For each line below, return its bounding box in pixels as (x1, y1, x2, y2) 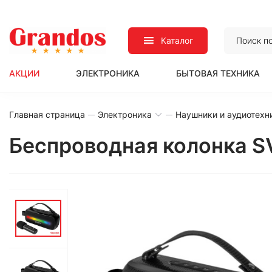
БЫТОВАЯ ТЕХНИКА (176, 68, 260, 78)
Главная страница (9, 109, 85, 120)
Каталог (161, 35, 194, 46)
